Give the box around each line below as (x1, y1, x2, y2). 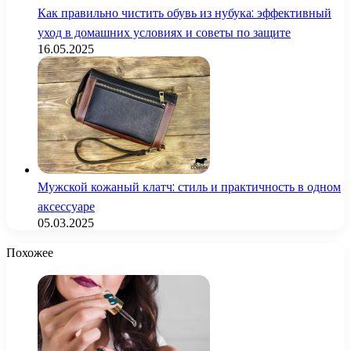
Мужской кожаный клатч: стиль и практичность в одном (38, 177, 341, 196)
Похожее (6, 243, 53, 262)
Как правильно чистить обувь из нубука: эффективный (38, 3, 331, 22)
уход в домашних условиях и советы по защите (38, 23, 291, 42)
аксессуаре (38, 197, 95, 215)
